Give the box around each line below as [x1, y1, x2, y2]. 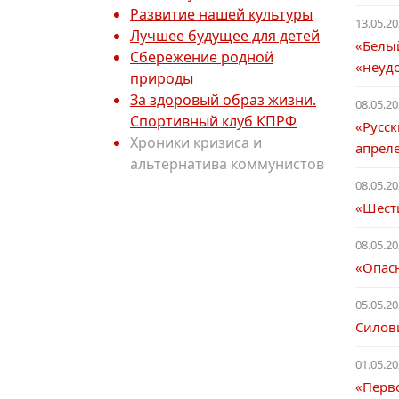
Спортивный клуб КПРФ [130, 111, 297, 131]
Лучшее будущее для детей [130, 26, 320, 45]
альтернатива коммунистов [130, 154, 324, 174]
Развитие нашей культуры [130, 4, 313, 24]
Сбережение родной [130, 47, 273, 67]
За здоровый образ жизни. [130, 90, 316, 110]
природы [130, 69, 193, 88]
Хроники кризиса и [130, 133, 262, 152]
